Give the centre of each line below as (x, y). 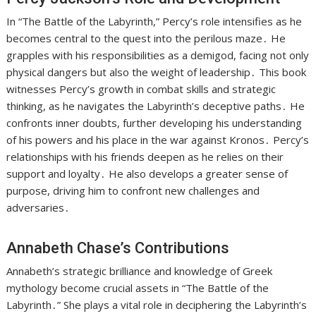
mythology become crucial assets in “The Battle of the (138, 288)
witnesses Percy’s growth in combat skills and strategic (141, 89)
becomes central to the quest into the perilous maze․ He (146, 38)
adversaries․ (38, 208)
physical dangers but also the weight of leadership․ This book (157, 72)
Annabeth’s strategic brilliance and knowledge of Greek (140, 271)
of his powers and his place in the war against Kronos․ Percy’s (158, 140)
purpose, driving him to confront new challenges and (133, 191)
